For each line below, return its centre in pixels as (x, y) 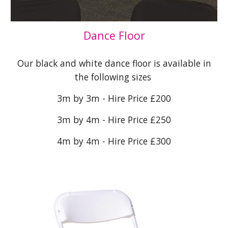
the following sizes (114, 77)
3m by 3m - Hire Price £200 (114, 98)
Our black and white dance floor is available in (114, 63)
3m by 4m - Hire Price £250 (114, 119)
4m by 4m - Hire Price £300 (114, 141)
